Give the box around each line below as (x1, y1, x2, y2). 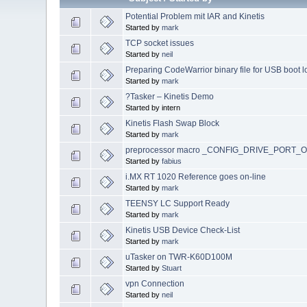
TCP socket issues (125, 38, 195, 49)
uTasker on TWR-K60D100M (125, 252, 233, 262)
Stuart (162, 264, 182, 273)
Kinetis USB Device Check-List (125, 225, 241, 236)
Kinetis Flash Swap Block (125, 119, 220, 129)
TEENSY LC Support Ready (125, 199, 230, 209)
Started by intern (125, 103, 181, 112)
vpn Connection (125, 279, 185, 289)
